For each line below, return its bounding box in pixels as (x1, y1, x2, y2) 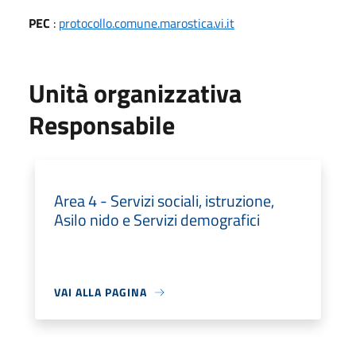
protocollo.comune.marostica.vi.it (59, 14, 234, 33)
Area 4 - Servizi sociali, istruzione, (54, 188, 274, 213)
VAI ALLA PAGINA (54, 284, 147, 300)
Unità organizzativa (29, 74, 242, 112)
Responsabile (29, 106, 175, 144)
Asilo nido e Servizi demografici (54, 207, 260, 232)
